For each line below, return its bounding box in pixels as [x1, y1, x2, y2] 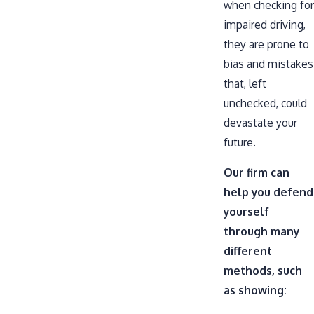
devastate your [224, 115, 297, 130]
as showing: [224, 283, 287, 298]
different [224, 244, 272, 259]
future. [224, 135, 256, 149]
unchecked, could [224, 95, 307, 110]
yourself [224, 205, 269, 219]
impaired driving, [224, 17, 306, 32]
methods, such [224, 264, 302, 278]
